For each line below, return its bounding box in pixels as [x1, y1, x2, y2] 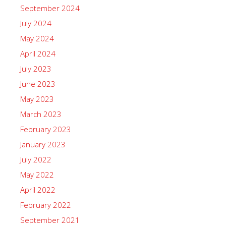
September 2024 [20, 3, 80, 13]
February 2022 [20, 200, 71, 210]
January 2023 [20, 139, 66, 149]
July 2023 [20, 64, 51, 74]
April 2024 [20, 48, 55, 59]
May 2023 [20, 94, 54, 104]
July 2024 [20, 18, 51, 28]
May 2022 [20, 169, 54, 180]
